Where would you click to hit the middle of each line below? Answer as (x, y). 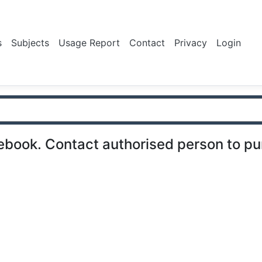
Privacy (191, 43)
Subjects (30, 43)
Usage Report (89, 43)
